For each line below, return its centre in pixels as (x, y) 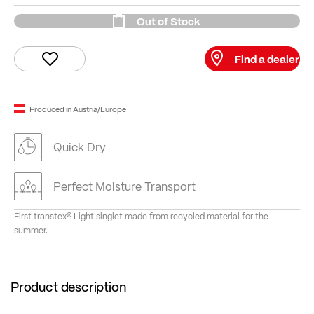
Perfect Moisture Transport (124, 186)
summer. (31, 231)
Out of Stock (168, 21)
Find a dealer (267, 59)
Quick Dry (80, 147)
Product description (68, 287)
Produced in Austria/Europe (78, 109)
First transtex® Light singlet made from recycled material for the (141, 217)
